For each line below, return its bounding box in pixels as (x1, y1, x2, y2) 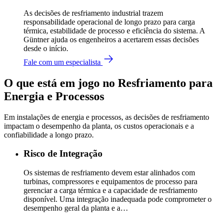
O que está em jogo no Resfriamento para (4, 76, 213, 89)
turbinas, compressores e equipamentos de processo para (24, 177, 197, 186)
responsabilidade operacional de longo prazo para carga (24, 17, 195, 26)
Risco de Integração (24, 148, 103, 159)
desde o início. (24, 44, 68, 53)
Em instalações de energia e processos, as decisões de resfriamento (4, 112, 209, 121)
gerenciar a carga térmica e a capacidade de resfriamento (24, 186, 197, 195)
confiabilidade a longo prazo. (4, 130, 94, 139)
